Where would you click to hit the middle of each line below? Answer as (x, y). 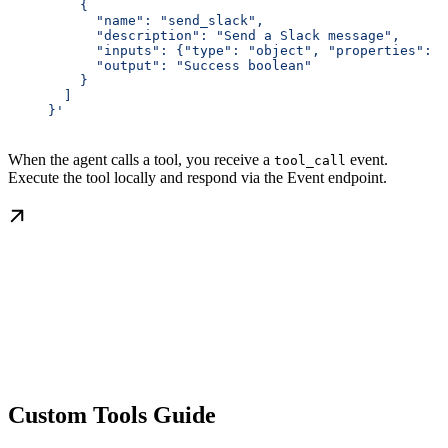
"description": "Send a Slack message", (204, 35)
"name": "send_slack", (136, 20)
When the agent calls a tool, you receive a (141, 159)
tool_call (310, 160)
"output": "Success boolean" (160, 65)
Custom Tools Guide (112, 415)
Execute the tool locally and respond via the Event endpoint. (197, 177)
